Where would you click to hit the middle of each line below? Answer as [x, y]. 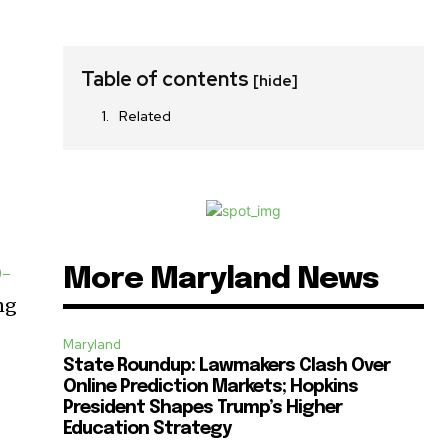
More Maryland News [221, 280]
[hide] [276, 81]
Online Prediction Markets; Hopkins [211, 387]
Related [145, 116]
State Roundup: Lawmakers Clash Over [227, 366]
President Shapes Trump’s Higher [203, 408]
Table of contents [167, 79]
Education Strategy [147, 429]
